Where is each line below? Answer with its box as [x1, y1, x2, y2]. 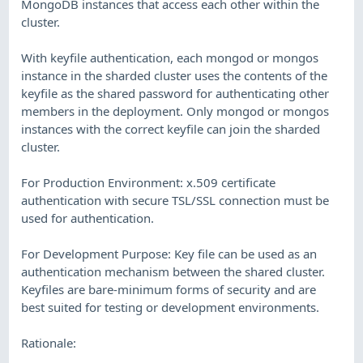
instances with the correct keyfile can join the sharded [21, 120, 321, 137]
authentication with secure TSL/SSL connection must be [21, 191, 330, 208]
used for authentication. [21, 209, 155, 226]
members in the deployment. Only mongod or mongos [21, 102, 330, 119]
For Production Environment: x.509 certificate [21, 173, 276, 190]
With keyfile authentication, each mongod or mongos [21, 49, 319, 66]
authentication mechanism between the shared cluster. [21, 263, 326, 280]
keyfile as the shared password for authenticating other [21, 84, 330, 101]
